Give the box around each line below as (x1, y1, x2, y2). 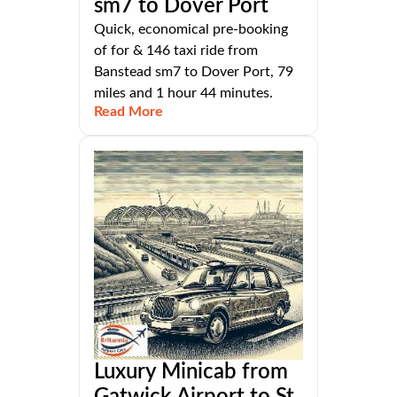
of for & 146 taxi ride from (94, 43, 258, 58)
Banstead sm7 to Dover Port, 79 (94, 65, 293, 80)
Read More (94, 105, 163, 120)
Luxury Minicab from (94, 362, 288, 384)
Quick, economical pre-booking (94, 22, 288, 37)
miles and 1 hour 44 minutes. (94, 86, 273, 101)
